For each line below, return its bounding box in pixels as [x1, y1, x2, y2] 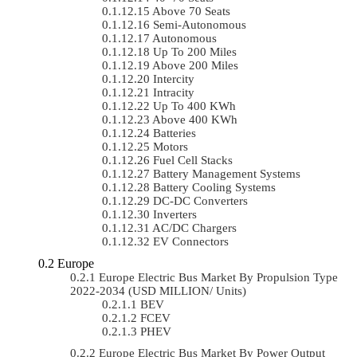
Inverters [153, 207, 197, 221]
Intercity [153, 72, 194, 85]
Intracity [153, 85, 194, 99]
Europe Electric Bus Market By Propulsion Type [99, 270, 338, 284]
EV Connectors [153, 234, 229, 248]
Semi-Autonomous [153, 18, 246, 31]
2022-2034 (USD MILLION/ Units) [70, 284, 246, 297]
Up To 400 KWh [153, 99, 236, 112]
